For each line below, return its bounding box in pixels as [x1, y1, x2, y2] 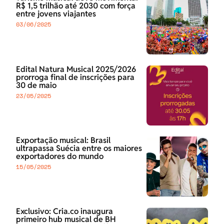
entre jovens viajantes [16, 8, 96, 19]
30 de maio [16, 79, 56, 90]
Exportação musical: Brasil [16, 135, 110, 146]
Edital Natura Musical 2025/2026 [16, 63, 136, 74]
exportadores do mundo [16, 151, 103, 162]
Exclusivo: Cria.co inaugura [16, 206, 113, 217]
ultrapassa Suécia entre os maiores [16, 143, 142, 154]
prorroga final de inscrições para [16, 71, 134, 82]
